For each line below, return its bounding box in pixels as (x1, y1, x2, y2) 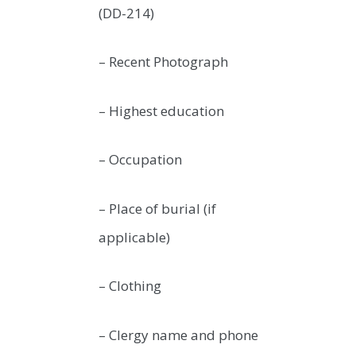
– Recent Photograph (99, 52, 228, 72)
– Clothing (99, 277, 161, 296)
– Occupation (99, 150, 182, 169)
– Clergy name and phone (99, 325, 258, 344)
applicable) (99, 227, 170, 246)
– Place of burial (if (99, 199, 216, 218)
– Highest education (99, 101, 224, 120)
